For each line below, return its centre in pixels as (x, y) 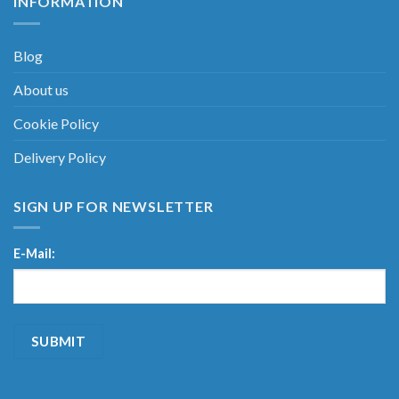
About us (41, 89)
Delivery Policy (60, 157)
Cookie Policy (56, 123)
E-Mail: (34, 254)
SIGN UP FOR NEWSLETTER (114, 206)
